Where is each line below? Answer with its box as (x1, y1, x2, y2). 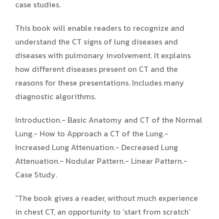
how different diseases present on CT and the (15, 63, 178, 75)
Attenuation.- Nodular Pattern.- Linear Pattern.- (15, 154, 187, 167)
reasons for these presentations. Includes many (15, 76, 184, 88)
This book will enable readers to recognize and (15, 22, 184, 34)
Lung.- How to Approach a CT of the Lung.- (15, 127, 168, 139)
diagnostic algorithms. (15, 90, 96, 102)
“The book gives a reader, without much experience (15, 192, 198, 204)
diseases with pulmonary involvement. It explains (15, 49, 191, 61)
